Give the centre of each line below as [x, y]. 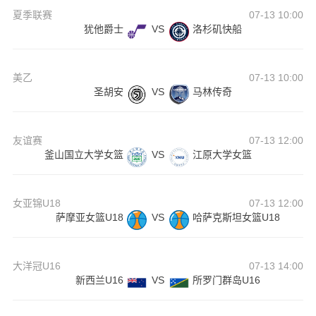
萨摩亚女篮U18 [89, 218]
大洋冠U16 [36, 266]
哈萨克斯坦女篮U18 [236, 218]
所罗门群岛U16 [226, 280]
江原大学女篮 [222, 155]
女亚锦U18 [36, 203]
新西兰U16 [99, 280]
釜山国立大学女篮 [84, 155]
